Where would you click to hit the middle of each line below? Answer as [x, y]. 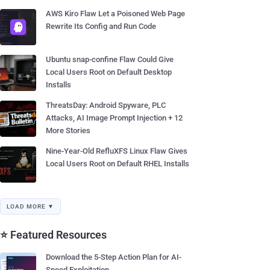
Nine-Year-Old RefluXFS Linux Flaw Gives [117, 151]
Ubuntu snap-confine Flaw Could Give [110, 59]
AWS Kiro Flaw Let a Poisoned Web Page [115, 14]
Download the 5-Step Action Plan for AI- [114, 257]
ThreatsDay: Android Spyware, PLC [106, 105]
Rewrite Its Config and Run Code [101, 26]
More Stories [68, 130]
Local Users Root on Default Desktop [109, 72]
